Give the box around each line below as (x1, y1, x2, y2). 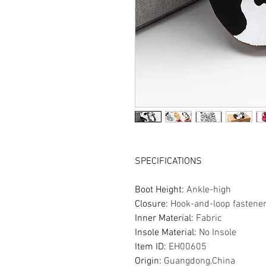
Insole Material (135, 226, 194, 239)
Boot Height (135, 183, 182, 196)
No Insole (199, 226, 236, 239)
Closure (135, 198, 166, 210)
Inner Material (135, 212, 191, 224)
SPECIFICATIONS (135, 155, 202, 167)
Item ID (135, 240, 164, 253)
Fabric (196, 212, 222, 224)
